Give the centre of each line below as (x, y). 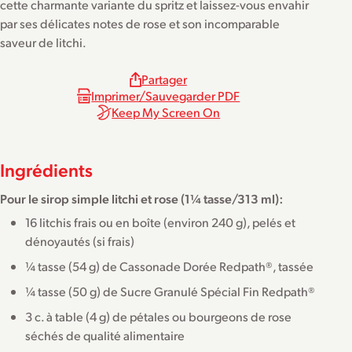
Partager (164, 79)
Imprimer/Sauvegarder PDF (166, 96)
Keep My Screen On (166, 112)
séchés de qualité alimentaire (105, 335)
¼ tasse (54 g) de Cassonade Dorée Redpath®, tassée (169, 266)
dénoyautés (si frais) (80, 240)
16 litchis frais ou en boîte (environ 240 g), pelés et (160, 222)
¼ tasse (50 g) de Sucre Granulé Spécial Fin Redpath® (170, 291)
